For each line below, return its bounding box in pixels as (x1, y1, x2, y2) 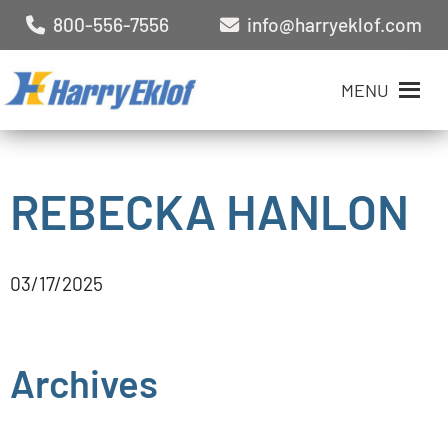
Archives (10, 359, 158, 406)
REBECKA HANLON (10, 182, 409, 240)
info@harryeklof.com (239, 13, 423, 36)
